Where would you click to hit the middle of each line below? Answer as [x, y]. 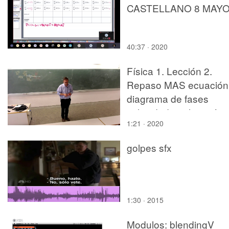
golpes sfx [149, 147]
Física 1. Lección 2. [169, 71]
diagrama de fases [168, 98]
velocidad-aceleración [175, 112]
